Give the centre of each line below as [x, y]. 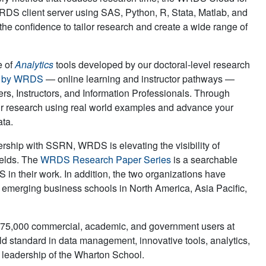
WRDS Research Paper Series [106, 159]
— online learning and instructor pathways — [139, 78]
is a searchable [204, 159]
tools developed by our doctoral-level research [152, 64]
